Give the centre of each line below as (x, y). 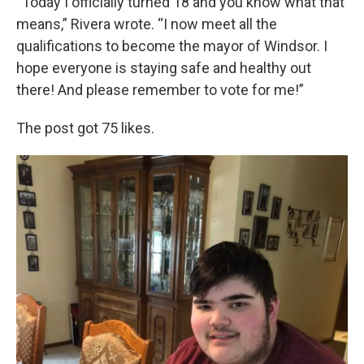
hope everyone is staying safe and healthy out (164, 68)
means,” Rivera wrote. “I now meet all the (147, 24)
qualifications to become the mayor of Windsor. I (172, 46)
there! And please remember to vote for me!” (160, 90)
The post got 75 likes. (87, 128)
